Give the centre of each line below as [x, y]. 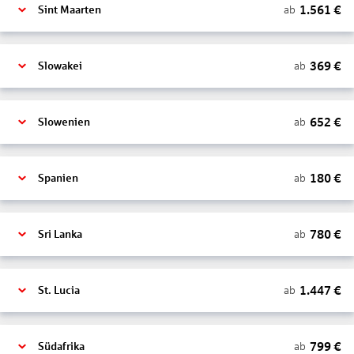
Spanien [58, 178]
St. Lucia [59, 290]
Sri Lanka [60, 234]
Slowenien [64, 122]
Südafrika [61, 346]
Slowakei [60, 66]
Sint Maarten [70, 10]
